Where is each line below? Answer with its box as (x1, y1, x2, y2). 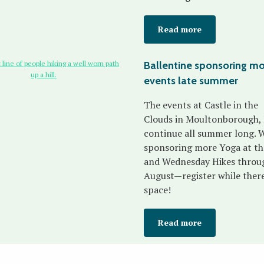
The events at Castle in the (144, 98, 258, 111)
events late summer (144, 74, 238, 87)
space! (144, 183, 171, 196)
